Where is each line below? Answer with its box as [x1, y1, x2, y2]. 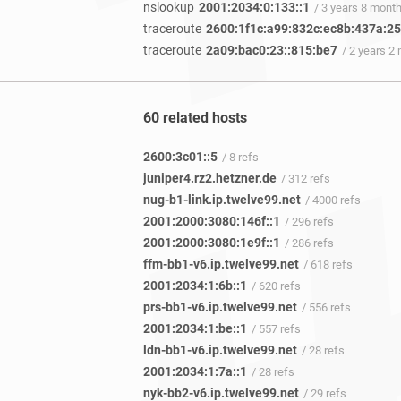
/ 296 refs [285, 215, 334, 229]
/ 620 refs [252, 279, 301, 294]
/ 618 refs [303, 258, 353, 272]
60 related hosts [143, 109, 247, 126]
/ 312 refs [281, 172, 330, 186]
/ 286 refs [285, 236, 334, 251]
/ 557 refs [252, 322, 301, 337]
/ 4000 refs [305, 193, 361, 208]
